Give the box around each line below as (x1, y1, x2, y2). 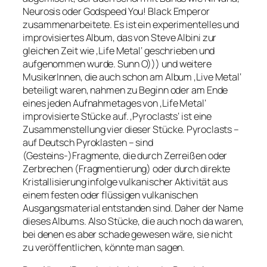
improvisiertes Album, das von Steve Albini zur (23, 31, 217, 45)
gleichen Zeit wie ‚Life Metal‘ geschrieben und (23, 44, 215, 58)
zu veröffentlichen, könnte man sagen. (23, 241, 185, 254)
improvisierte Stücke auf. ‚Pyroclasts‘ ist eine (23, 110, 212, 123)
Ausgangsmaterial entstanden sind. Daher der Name (23, 201, 244, 215)
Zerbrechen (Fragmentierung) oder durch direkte (23, 162, 231, 176)
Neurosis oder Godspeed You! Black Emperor (23, 5, 210, 18)
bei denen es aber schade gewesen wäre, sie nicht (23, 228, 233, 241)
